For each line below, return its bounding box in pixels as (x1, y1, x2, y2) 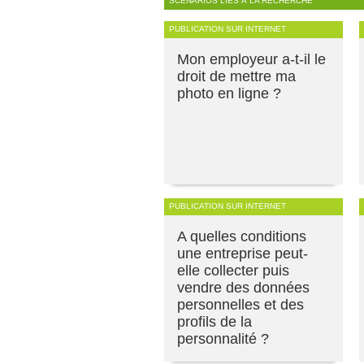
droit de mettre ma (177, 67, 296, 84)
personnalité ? (177, 330, 269, 347)
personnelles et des (177, 296, 304, 313)
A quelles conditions (177, 227, 306, 245)
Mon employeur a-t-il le (177, 50, 326, 67)
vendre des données (177, 279, 310, 296)
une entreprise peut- (177, 245, 308, 262)
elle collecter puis (177, 262, 289, 279)
